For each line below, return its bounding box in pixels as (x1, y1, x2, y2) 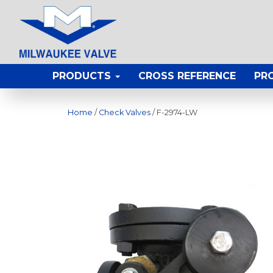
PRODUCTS (52, 70, 114, 82)
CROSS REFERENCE (138, 70, 236, 82)
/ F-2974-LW (151, 108, 197, 118)
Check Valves (99, 108, 151, 118)
